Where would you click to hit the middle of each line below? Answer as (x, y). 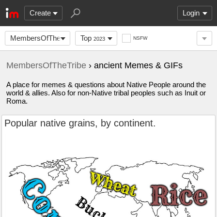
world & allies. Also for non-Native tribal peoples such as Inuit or (106, 93)
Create (40, 13)
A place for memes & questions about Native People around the (106, 85)
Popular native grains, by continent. (80, 123)
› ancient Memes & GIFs (134, 65)
